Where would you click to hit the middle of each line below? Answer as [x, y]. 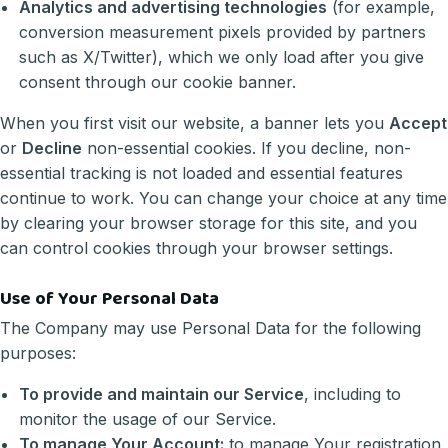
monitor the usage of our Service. [148, 418]
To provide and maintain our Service [162, 393]
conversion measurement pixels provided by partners [223, 32]
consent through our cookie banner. [158, 82]
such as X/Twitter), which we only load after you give [222, 57]
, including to [353, 393]
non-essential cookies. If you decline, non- [246, 148]
